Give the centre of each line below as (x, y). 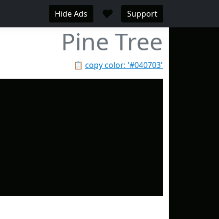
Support (142, 14)
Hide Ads (71, 14)
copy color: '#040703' (124, 65)
